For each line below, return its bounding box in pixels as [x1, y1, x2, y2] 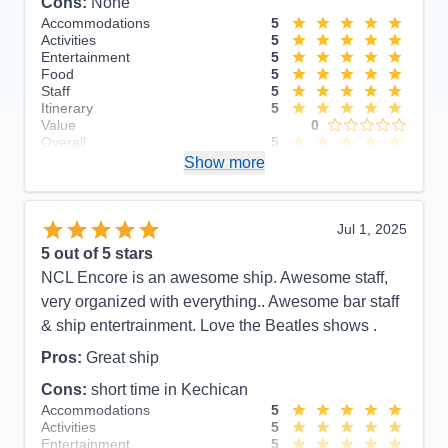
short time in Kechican [91, 380, 248, 398]
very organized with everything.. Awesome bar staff [41, 292, 399, 310]
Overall [41, 133, 86, 150]
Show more [183, 153, 265, 171]
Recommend [41, 152, 122, 169]
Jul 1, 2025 [337, 220, 407, 237]
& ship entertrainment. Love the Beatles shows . [41, 316, 377, 334]
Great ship [86, 348, 159, 366]
